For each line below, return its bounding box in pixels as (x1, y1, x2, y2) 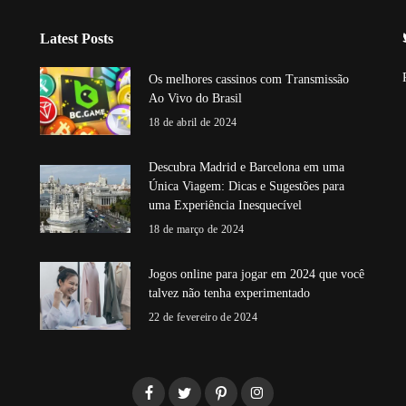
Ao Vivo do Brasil (148, 92, 246, 106)
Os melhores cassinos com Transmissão (148, 72, 349, 87)
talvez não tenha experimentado (148, 286, 314, 301)
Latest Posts (39, 31, 113, 47)
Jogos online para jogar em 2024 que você (148, 267, 364, 282)
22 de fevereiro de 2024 (148, 311, 257, 324)
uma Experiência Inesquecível (148, 198, 302, 213)
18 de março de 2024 (148, 223, 245, 237)
